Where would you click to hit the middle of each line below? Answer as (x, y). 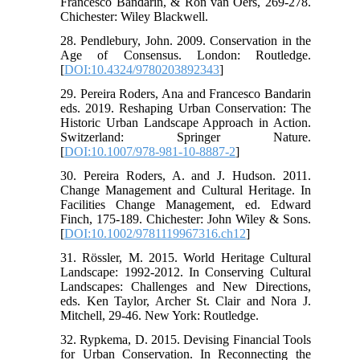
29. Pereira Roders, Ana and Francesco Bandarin (186, 94)
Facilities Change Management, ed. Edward (186, 205)
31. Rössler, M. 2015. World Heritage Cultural (186, 258)
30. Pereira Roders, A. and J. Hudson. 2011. (186, 176)
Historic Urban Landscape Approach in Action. (186, 123)
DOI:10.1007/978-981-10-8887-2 (150, 152)
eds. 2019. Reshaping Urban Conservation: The (186, 108)
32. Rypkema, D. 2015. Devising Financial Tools (186, 340)
